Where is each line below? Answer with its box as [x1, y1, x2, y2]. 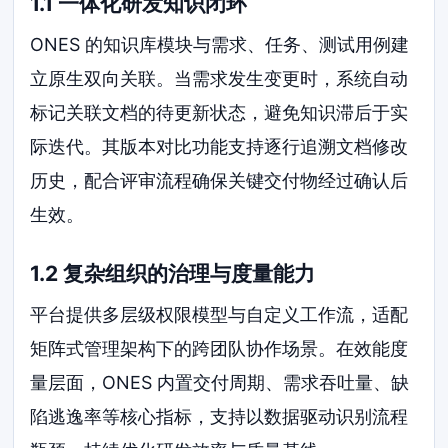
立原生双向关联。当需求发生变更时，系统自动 [30, 68, 409, 90]
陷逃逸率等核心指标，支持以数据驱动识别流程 [30, 406, 409, 428]
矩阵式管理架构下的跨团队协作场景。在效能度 [30, 338, 409, 360]
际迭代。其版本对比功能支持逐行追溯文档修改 [30, 136, 409, 158]
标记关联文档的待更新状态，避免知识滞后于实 [30, 102, 409, 124]
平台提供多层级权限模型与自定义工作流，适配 [30, 304, 409, 326]
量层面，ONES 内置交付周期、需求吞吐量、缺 [30, 372, 410, 394]
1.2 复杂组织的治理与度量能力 [30, 260, 316, 286]
